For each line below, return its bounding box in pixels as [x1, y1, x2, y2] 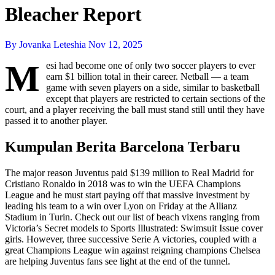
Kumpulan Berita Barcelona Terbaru [5, 138, 240, 155]
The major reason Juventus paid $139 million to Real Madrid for [5, 167, 254, 178]
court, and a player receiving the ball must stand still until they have [5, 104, 265, 115]
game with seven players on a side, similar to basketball [46, 82, 260, 93]
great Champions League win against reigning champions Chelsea [5, 244, 260, 255]
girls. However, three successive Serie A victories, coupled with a [5, 233, 257, 244]
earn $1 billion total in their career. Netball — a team [46, 71, 249, 82]
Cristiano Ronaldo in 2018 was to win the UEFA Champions [5, 178, 241, 189]
